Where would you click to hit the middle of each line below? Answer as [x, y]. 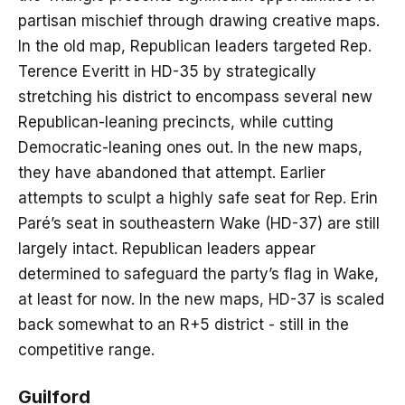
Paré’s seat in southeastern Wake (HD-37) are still [199, 223]
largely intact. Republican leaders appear [167, 248]
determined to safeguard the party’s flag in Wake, [198, 273]
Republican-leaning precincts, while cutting [176, 122]
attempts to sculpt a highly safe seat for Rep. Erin [198, 198]
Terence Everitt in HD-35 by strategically [167, 71]
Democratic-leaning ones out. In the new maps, [190, 147]
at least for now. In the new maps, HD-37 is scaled [201, 299]
